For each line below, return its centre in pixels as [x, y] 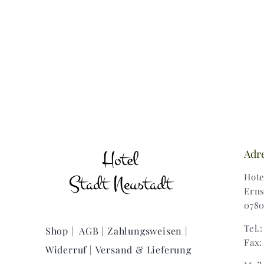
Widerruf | [67, 249]
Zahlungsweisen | [146, 230]
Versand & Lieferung [142, 249]
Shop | [58, 230]
